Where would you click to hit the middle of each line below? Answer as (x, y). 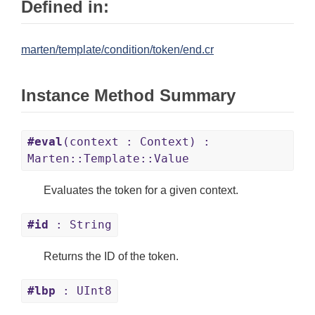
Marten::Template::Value (108, 159)
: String (80, 225)
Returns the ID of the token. (111, 257)
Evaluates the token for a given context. (141, 191)
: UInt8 (84, 291)
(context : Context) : (136, 142)
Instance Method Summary (128, 96)
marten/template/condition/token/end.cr (117, 50)
